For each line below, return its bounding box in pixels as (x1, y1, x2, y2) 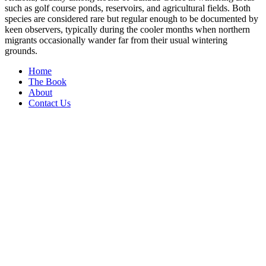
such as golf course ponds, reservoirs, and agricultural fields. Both (5, 3, 251, 14)
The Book (28, 77, 66, 87)
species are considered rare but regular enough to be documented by (5, 14, 258, 24)
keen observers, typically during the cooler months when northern (5, 24, 250, 35)
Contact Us (28, 98, 71, 109)
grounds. (5, 46, 37, 56)
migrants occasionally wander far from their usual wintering (5, 35, 227, 46)
